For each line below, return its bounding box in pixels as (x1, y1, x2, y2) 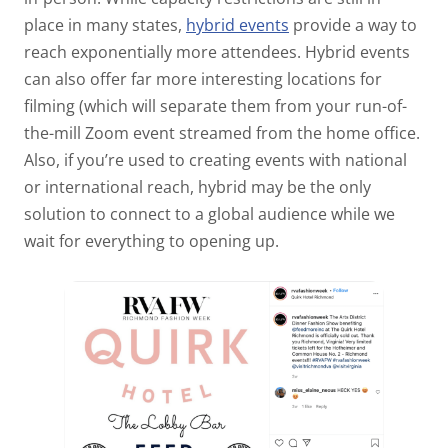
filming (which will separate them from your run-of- (24, 95, 407, 118)
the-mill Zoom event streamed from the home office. (24, 122, 420, 145)
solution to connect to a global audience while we (24, 203, 395, 226)
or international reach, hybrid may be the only (24, 176, 371, 199)
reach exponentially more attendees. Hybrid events (24, 41, 410, 64)
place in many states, (24, 14, 186, 37)
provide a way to (289, 14, 417, 37)
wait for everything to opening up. (24, 230, 279, 253)
